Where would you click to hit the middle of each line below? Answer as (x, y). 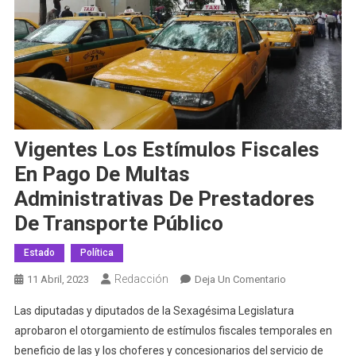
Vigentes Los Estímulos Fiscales (166, 149)
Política (97, 252)
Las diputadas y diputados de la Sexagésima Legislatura (154, 310)
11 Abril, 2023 (58, 279)
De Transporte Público (118, 223)
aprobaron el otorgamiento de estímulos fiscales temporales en (173, 330)
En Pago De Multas (102, 174)
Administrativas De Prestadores (164, 198)
